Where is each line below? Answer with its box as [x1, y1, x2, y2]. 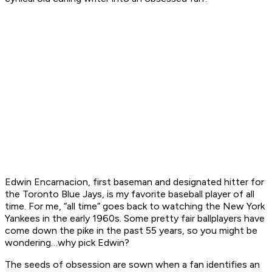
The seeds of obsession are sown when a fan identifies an [5, 259, 260, 271]
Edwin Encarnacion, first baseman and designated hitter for [5, 176, 264, 188]
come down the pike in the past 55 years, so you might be [5, 225, 257, 237]
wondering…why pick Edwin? [5, 237, 129, 249]
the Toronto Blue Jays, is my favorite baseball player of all [5, 188, 254, 200]
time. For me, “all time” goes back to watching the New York [5, 200, 265, 212]
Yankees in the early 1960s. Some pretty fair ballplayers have [5, 212, 265, 225]
